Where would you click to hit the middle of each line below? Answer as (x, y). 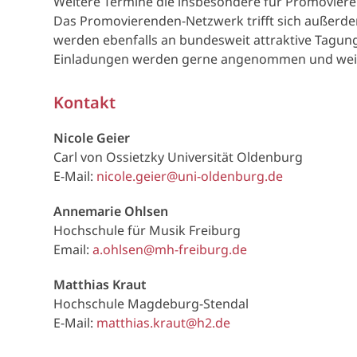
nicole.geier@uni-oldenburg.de (190, 176)
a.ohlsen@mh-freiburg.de (170, 249)
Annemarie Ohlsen (111, 211)
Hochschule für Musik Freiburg (147, 230)
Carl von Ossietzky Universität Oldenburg (178, 157)
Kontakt (85, 102)
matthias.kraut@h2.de (164, 323)
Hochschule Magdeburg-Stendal (151, 304)
